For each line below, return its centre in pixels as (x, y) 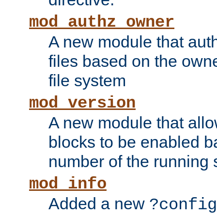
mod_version (82, 103)
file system (87, 81)
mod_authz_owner (102, 23)
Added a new (99, 204)
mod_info (68, 184)
